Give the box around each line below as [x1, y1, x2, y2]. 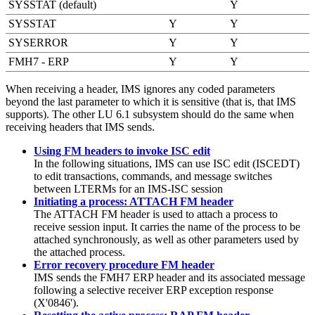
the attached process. [34, 245, 125, 258]
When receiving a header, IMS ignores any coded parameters [6, 82, 275, 95]
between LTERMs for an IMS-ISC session [34, 182, 223, 195]
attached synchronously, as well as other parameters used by [34, 233, 299, 245]
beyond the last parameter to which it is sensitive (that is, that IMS [6, 95, 296, 108]
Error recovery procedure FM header [34, 258, 214, 271]
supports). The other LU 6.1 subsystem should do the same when [6, 108, 294, 120]
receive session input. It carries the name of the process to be [34, 220, 300, 233]
